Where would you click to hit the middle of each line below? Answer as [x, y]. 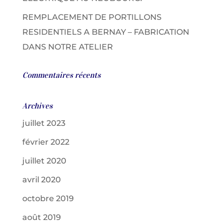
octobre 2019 [48, 198]
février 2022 [46, 142]
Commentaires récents [61, 75]
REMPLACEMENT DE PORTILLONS [92, 17]
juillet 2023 [44, 123]
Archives [37, 106]
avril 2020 [41, 180]
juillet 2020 [44, 161]
